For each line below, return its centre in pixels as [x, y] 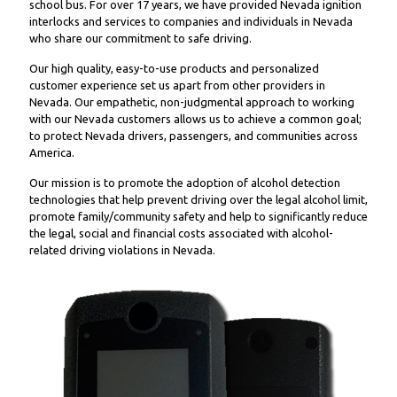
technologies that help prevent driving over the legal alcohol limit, [198, 199]
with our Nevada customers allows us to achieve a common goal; [195, 119]
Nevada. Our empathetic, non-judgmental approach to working [192, 102]
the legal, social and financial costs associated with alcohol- [181, 233]
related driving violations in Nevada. [122, 250]
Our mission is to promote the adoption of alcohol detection [185, 183]
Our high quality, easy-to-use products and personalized [174, 68]
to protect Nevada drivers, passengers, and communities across [194, 136]
